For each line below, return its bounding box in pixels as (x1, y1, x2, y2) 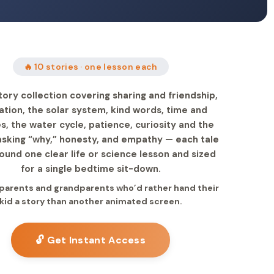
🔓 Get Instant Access (35, 234, 146, 246)
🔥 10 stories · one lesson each (23, 61, 158, 72)
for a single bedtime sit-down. (20, 163, 161, 175)
